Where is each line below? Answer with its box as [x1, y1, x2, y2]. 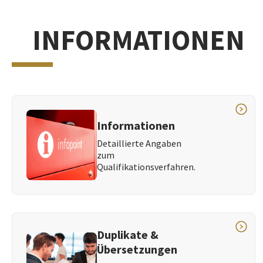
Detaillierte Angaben [97, 137, 182, 149]
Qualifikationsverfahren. [97, 160, 196, 173]
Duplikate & [97, 227, 159, 242]
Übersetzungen [97, 242, 178, 257]
